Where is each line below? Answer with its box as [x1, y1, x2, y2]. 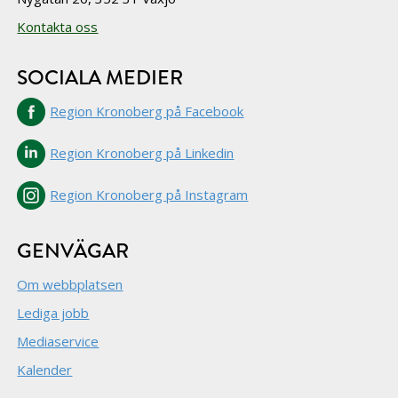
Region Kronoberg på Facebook [50, 102, 244, 120]
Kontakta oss [17, 18, 99, 36]
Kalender [17, 361, 73, 378]
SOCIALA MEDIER [17, 63, 184, 92]
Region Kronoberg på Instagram [50, 186, 249, 203]
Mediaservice [17, 332, 99, 350]
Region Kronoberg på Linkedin [50, 144, 235, 162]
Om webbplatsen [17, 275, 123, 293]
